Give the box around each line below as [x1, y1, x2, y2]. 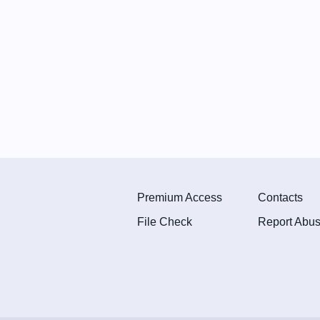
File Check [137, 216, 192, 228]
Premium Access [137, 191, 222, 204]
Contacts [258, 191, 303, 204]
